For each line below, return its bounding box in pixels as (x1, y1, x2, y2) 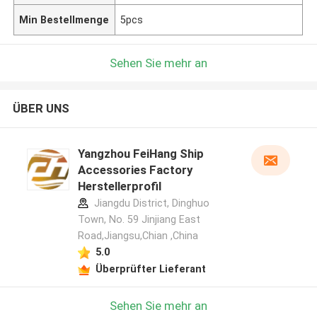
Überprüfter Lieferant (95, 263, 206, 275)
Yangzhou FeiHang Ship (77, 146, 204, 161)
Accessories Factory (77, 163, 192, 178)
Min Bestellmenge (19, 13, 110, 25)
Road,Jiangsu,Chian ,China (77, 230, 198, 242)
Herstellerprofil (77, 179, 161, 194)
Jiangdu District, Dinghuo (91, 197, 209, 209)
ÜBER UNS (12, 101, 69, 116)
